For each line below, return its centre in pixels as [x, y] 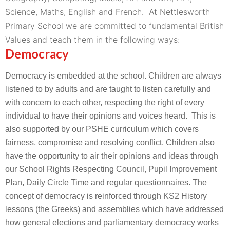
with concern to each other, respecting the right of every [105, 102]
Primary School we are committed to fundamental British [114, 26]
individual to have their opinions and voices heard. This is [110, 116]
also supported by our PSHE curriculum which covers [102, 129]
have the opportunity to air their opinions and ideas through [112, 156]
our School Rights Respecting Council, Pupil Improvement [111, 169]
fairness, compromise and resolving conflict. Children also [110, 142]
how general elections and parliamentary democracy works [112, 223]
